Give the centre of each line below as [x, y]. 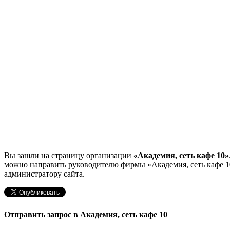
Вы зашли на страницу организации [69, 156]
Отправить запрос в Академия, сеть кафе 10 [86, 215]
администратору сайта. [44, 174]
